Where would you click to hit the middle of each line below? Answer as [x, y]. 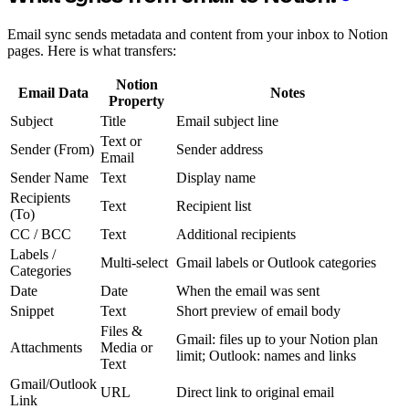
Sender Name [49, 177]
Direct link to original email [255, 392]
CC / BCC [41, 234]
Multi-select [134, 262]
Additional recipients [236, 234]
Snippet [32, 310]
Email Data [53, 92]
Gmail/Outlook [53, 383]
